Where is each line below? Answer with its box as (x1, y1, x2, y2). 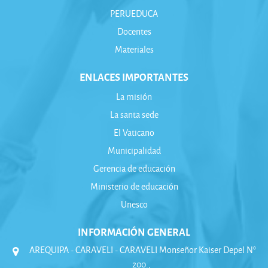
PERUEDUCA (110, 7, 158, 20)
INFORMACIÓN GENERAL (78, 224, 190, 239)
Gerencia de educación (93, 162, 175, 175)
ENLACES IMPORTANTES (80, 69, 188, 84)
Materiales (114, 42, 154, 56)
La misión (116, 90, 152, 103)
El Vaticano (114, 126, 154, 139)
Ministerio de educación (90, 179, 178, 193)
